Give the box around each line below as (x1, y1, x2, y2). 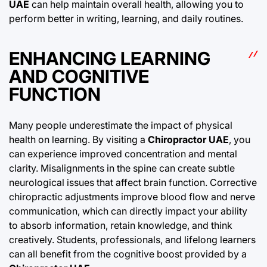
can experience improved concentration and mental (9, 147, 237, 160)
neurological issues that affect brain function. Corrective (9, 176, 257, 188)
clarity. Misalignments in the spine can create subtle (9, 162, 235, 174)
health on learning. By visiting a (9, 133, 148, 145)
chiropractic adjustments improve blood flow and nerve (9, 190, 255, 203)
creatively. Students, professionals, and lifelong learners (9, 233, 256, 246)
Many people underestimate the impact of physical (9, 119, 232, 131)
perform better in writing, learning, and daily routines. (9, 12, 243, 24)
